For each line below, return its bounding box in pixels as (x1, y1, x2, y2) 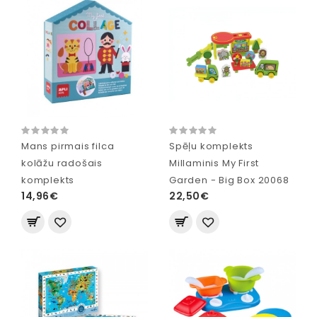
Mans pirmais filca (21, 139, 115, 153)
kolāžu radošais (21, 156, 103, 170)
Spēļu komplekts (169, 139, 254, 153)
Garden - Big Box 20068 (169, 173, 289, 187)
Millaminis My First (169, 156, 260, 170)
